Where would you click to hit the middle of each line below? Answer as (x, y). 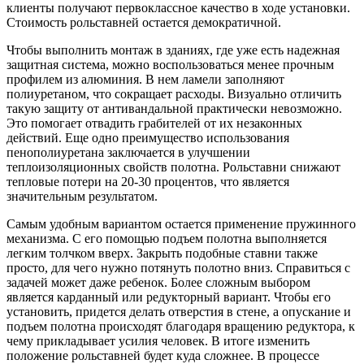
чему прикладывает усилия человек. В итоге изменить (158, 340)
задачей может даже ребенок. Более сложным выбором (158, 282)
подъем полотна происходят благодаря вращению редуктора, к (181, 326)
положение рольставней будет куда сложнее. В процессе (163, 355)
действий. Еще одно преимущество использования (148, 137)
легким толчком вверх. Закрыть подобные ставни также (162, 253)
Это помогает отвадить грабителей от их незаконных (154, 123)
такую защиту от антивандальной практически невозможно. (174, 108)
